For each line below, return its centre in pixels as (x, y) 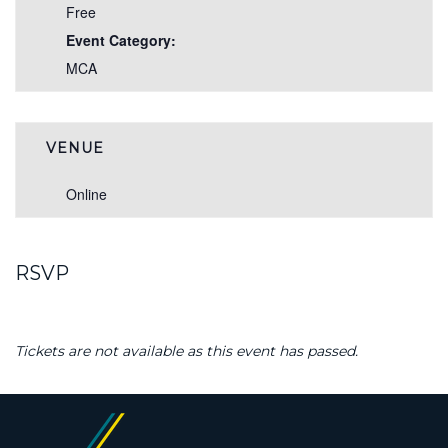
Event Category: (121, 40)
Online (86, 194)
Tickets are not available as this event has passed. (186, 351)
